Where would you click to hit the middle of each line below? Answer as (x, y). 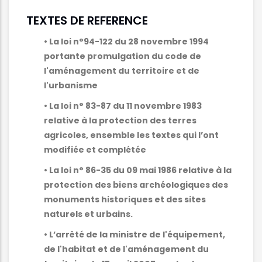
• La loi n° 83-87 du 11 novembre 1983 (123, 106)
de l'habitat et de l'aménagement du (126, 249)
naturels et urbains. (88, 214)
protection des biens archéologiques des (136, 185)
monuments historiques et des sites (125, 200)
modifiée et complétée (96, 150)
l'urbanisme (71, 86)
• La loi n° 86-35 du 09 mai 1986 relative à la (138, 170)
